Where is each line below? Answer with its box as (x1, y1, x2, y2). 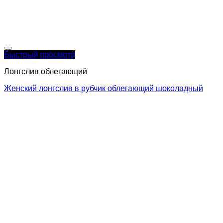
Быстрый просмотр (4, 50, 75, 59)
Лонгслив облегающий (4, 67, 87, 76)
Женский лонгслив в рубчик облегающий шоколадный (4, 84, 203, 93)
